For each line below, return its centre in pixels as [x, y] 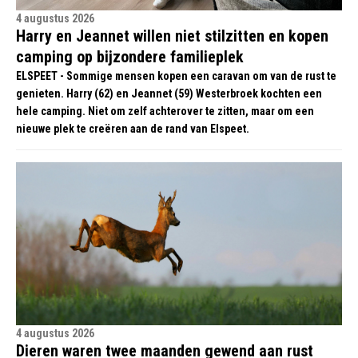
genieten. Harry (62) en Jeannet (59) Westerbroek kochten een [169, 93]
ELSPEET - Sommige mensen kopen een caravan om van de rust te [176, 76]
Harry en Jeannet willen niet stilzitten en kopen [172, 36]
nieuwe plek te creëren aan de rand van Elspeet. [133, 129]
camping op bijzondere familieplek [130, 57]
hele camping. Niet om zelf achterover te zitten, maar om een [165, 111]
